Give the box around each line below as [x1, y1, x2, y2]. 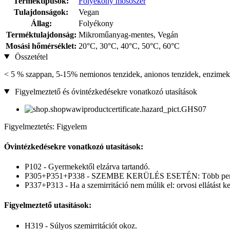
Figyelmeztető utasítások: [4, 201, 91, 210]
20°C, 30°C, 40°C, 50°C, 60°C [79, 41, 180, 50]
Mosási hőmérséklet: [6, 41, 76, 50]
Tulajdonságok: [14, 7, 68, 16]
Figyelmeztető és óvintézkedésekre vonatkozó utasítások [12, 87, 197, 96]
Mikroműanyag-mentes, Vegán [79, 30, 178, 39]
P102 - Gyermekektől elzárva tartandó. [25, 162, 150, 171]
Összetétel [12, 52, 48, 61]
